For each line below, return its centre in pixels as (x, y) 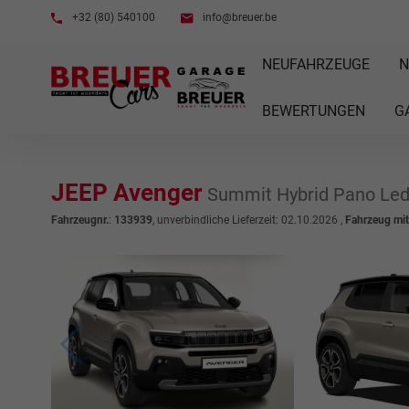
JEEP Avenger (129, 193)
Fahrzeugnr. (80, 220)
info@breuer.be (238, 17)
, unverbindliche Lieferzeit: (217, 220)
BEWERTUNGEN (313, 111)
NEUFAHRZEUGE (315, 64)
